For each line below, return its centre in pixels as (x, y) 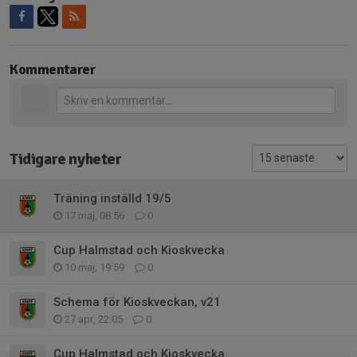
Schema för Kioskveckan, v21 (137, 302)
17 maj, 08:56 (94, 215)
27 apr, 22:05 (94, 319)
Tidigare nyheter (66, 159)
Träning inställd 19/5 (112, 198)
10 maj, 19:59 (94, 267)
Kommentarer (53, 69)
